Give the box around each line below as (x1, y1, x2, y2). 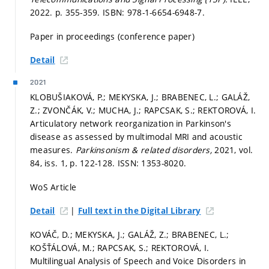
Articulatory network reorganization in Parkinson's (30, 118, 231, 130)
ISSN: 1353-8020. (117, 157, 187, 169)
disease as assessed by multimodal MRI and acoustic (30, 131, 243, 143)
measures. (30, 144, 76, 156)
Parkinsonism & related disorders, (75, 144, 215, 156)
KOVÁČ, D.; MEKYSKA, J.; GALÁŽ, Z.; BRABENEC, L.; (30, 228, 229, 240)
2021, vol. (214, 144, 253, 156)
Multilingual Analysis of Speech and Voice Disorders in (30, 255, 246, 267)
